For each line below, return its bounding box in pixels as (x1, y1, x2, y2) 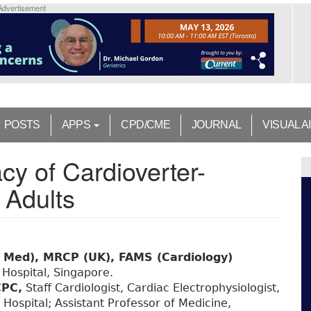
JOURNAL (191, 119, 242, 131)
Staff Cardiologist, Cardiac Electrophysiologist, (22, 281, 280, 295)
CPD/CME (121, 119, 170, 131)
